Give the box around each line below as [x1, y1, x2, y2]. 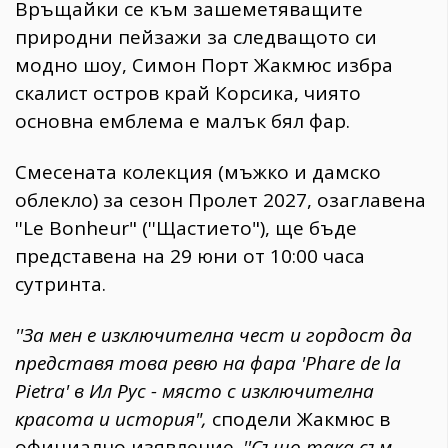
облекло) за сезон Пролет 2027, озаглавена [15, 187, 426, 214]
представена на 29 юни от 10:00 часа [15, 243, 365, 270]
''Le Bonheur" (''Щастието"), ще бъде [15, 215, 357, 242]
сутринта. [15, 271, 106, 298]
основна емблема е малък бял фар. [15, 108, 350, 135]
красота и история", [15, 406, 212, 433]
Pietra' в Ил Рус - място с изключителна [15, 378, 374, 405]
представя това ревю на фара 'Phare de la [15, 350, 401, 377]
